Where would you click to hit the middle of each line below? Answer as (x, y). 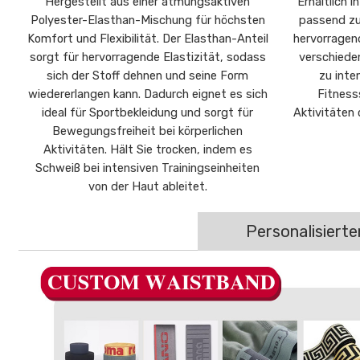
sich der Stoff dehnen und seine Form (148, 75)
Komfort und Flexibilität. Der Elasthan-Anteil (147, 38)
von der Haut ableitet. (147, 186)
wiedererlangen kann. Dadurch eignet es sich (147, 94)
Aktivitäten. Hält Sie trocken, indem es (147, 149)
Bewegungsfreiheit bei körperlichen (148, 131)
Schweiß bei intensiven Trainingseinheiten (148, 168)
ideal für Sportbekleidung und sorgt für (148, 112)
